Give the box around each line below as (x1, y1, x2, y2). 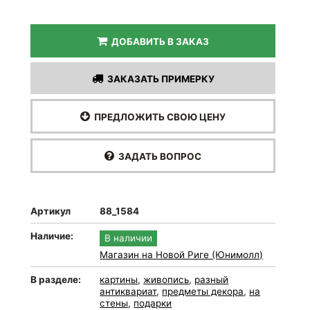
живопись (143, 274, 190, 285)
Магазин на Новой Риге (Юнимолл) (100, 249, 264, 260)
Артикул (30, 206, 71, 217)
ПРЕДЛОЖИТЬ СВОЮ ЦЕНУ (90, 111, 226, 122)
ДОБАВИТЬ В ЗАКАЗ (107, 36, 210, 47)
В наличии (104, 232, 153, 244)
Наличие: (30, 230, 74, 241)
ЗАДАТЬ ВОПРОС (114, 151, 202, 162)
